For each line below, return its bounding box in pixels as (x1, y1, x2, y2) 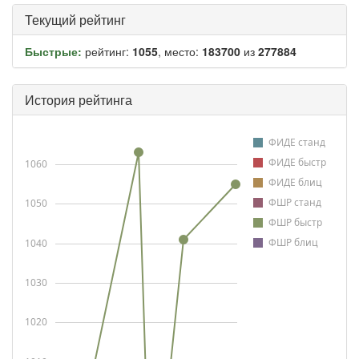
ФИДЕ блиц (268, 175, 322, 189)
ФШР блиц (268, 236, 318, 249)
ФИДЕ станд (268, 135, 325, 149)
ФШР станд (268, 196, 321, 209)
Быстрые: (25, 43, 82, 59)
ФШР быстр (268, 216, 322, 229)
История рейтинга (25, 91, 132, 109)
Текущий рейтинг (25, 10, 126, 29)
